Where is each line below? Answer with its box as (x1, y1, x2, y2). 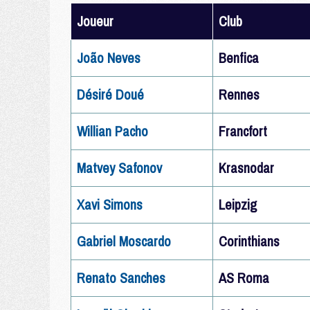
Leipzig (219, 195, 257, 214)
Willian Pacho (77, 122, 148, 140)
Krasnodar (219, 158, 274, 177)
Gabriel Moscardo (77, 232, 171, 250)
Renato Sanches (77, 268, 165, 287)
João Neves (77, 48, 140, 67)
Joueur (77, 12, 113, 30)
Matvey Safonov (77, 158, 162, 177)
